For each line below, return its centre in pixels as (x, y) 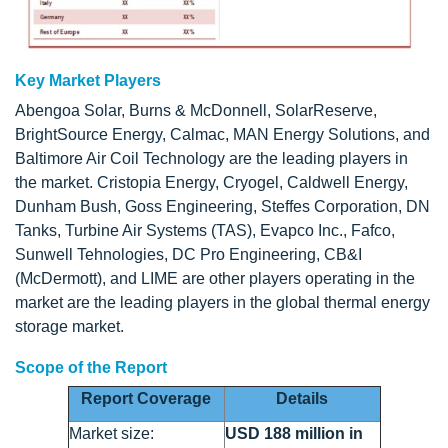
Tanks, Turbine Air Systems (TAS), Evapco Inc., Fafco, (205, 230)
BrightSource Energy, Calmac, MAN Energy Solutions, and (222, 134)
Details (302, 398)
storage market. (69, 326)
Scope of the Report (93, 367)
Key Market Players (88, 80)
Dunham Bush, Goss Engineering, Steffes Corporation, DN (222, 206)
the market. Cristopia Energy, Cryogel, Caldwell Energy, (211, 182)
